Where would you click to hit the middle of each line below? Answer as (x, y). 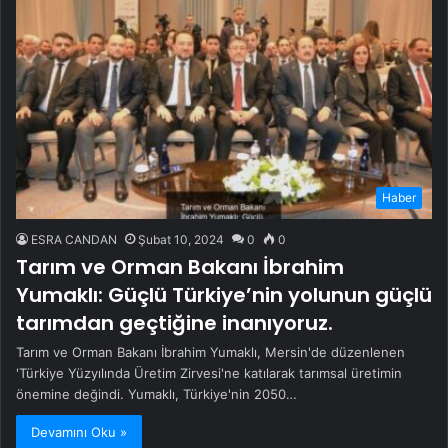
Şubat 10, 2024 (181, 239)
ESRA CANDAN (74, 239)
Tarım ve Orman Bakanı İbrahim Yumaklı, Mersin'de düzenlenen (210, 352)
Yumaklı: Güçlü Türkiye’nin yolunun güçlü (224, 295)
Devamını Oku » (79, 432)
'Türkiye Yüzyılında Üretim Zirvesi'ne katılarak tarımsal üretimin (209, 373)
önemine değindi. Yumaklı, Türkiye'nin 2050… (156, 394)
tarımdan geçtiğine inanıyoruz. (174, 323)
